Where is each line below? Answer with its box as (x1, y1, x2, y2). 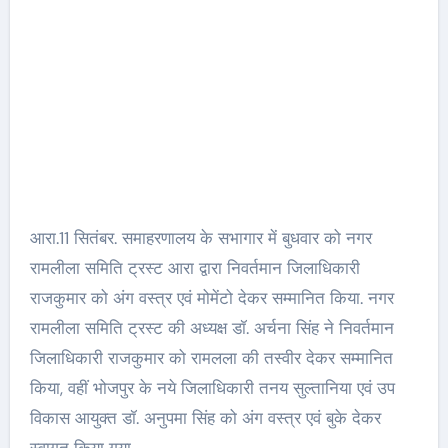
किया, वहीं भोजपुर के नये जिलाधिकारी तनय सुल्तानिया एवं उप (29, 377, 395, 399)
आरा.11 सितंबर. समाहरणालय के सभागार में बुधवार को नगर (29, 227, 372, 249)
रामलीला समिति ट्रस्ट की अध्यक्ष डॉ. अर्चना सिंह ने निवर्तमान (29, 317, 394, 339)
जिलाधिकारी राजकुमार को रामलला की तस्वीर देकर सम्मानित (29, 347, 393, 369)
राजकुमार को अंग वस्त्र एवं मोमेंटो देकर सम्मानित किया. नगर (29, 287, 394, 309)
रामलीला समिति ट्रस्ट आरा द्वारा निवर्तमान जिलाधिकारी (29, 257, 360, 279)
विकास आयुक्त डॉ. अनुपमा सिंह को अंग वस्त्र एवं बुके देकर (29, 407, 381, 429)
